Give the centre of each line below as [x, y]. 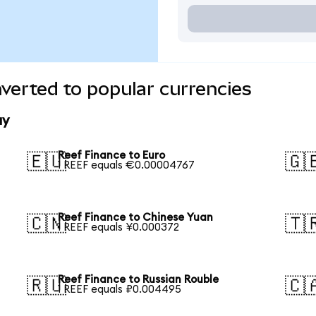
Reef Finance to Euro [112, 156]
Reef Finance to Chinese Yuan [136, 217]
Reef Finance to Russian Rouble [139, 279]
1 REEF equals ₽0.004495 [120, 289]
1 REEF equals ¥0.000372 [119, 227]
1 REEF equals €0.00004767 [127, 166]
